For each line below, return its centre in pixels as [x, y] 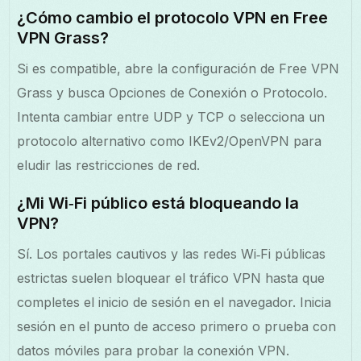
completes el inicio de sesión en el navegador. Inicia [174, 302]
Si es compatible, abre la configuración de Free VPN [178, 68]
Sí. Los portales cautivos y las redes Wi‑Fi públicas [172, 253]
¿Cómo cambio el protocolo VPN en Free [173, 17]
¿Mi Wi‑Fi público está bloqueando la [158, 203]
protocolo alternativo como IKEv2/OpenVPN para [170, 141]
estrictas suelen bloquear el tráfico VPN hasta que [171, 278]
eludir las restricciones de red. [109, 165]
